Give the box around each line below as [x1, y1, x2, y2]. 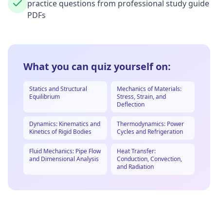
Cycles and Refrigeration [117, 127, 183, 136]
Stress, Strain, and [117, 92, 166, 101]
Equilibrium [29, 92, 60, 101]
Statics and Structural [29, 85, 87, 93]
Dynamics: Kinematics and [29, 120, 100, 128]
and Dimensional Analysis [29, 155, 99, 163]
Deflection [117, 100, 145, 109]
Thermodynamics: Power [117, 120, 184, 128]
